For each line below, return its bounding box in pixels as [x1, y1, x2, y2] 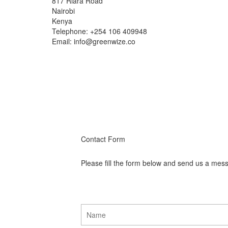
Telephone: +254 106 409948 [52, 26, 147, 36]
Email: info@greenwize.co [52, 36, 135, 46]
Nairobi [52, 6, 75, 16]
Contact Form [81, 134, 125, 144]
